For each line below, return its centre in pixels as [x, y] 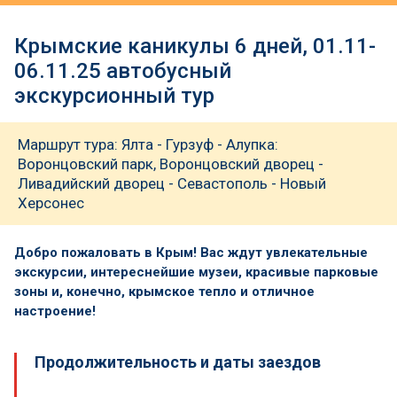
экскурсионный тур [114, 96]
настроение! [55, 311]
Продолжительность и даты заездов [178, 362]
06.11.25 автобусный [123, 71]
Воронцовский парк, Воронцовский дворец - [171, 164]
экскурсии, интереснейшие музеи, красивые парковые [196, 272]
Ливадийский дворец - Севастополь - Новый [172, 183]
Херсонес [51, 203]
